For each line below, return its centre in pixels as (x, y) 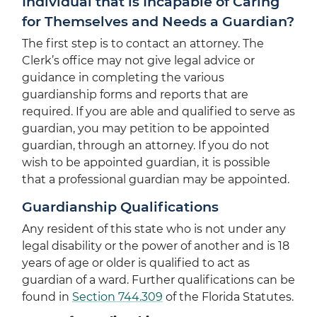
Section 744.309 (117, 297)
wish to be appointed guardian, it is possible (146, 162)
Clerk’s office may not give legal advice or (138, 60)
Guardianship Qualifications (120, 206)
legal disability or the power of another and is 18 (156, 246)
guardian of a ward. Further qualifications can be (158, 280)
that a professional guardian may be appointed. (156, 179)
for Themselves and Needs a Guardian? (158, 21)
